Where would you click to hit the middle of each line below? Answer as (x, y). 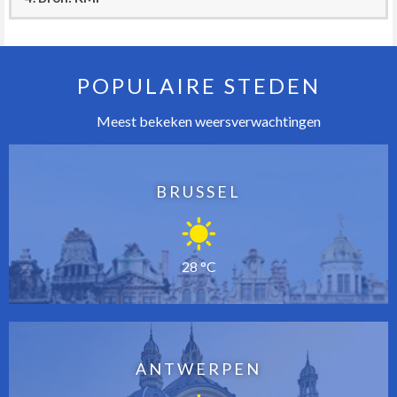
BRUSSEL (198, 192)
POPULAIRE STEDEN (198, 86)
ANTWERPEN (198, 369)
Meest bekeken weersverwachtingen (207, 121)
